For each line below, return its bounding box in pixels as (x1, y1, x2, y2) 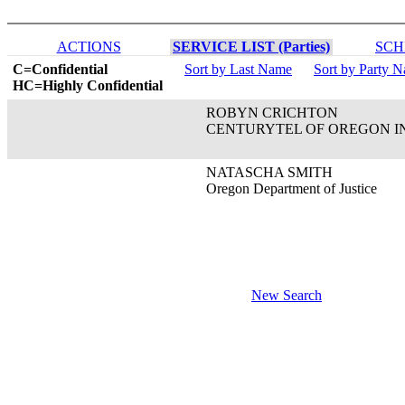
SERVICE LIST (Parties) (173, 39, 330, 54)
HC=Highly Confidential (13, 78, 163, 93)
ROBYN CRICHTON (184, 105, 338, 120)
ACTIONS (56, 39, 121, 54)
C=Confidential (13, 61, 108, 77)
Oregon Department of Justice (184, 181, 377, 196)
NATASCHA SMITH (184, 165, 333, 180)
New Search (251, 287, 322, 303)
